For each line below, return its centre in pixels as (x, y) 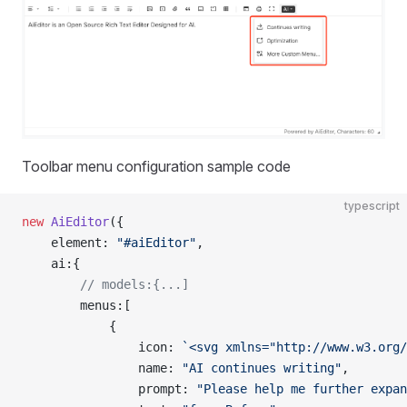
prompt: (109, 389)
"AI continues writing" (262, 368)
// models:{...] (105, 285)
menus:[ (76, 306)
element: (69, 243)
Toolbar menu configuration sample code (156, 167)
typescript (372, 206)
